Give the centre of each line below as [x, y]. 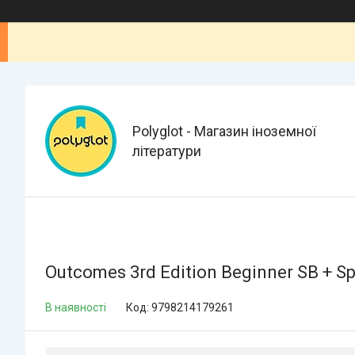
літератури [167, 151]
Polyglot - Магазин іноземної [224, 131]
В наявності [76, 307]
